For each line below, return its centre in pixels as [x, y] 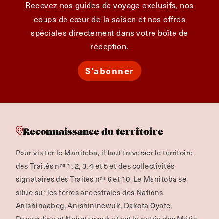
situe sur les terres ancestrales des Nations [89, 192]
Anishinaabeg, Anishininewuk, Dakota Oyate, [94, 205]
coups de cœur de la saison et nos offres [109, 19]
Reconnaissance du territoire [93, 132]
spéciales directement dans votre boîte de [109, 32]
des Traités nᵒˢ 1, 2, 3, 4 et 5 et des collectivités [95, 166]
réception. [109, 46]
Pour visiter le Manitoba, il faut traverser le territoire [104, 153]
